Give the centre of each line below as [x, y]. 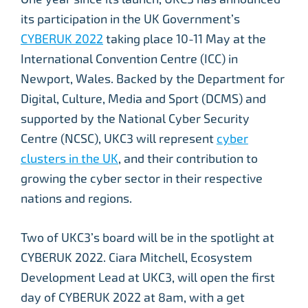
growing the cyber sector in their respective [142, 178]
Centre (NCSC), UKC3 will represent [119, 139]
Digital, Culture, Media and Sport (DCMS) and [143, 99]
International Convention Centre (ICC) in [129, 59]
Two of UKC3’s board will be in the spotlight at [147, 238]
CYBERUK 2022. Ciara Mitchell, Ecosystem [136, 257]
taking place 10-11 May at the [185, 39]
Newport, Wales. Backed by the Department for [153, 79]
